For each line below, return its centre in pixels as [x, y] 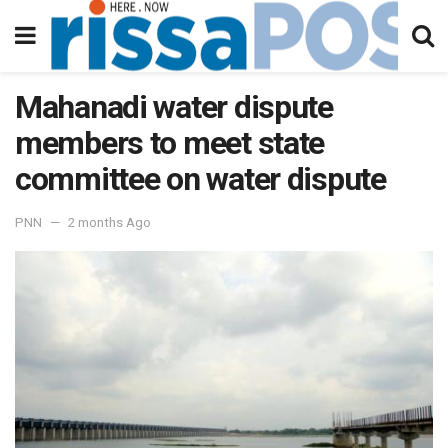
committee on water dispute [200, 179]
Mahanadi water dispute [174, 107]
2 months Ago [109, 222]
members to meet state [170, 143]
